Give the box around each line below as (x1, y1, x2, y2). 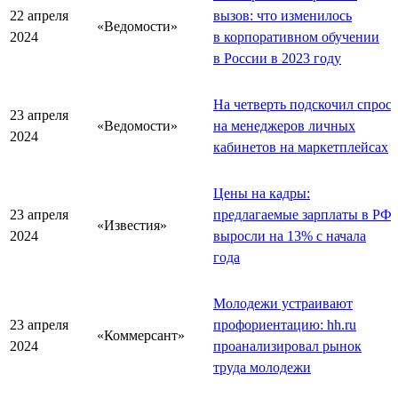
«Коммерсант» (97, 327, 185, 343)
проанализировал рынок (213, 338, 362, 354)
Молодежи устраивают (213, 295, 353, 311)
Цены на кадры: (213, 185, 310, 201)
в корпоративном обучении (213, 28, 379, 44)
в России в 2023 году (213, 50, 341, 66)
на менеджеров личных (213, 117, 355, 133)
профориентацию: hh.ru (213, 316, 356, 332)
